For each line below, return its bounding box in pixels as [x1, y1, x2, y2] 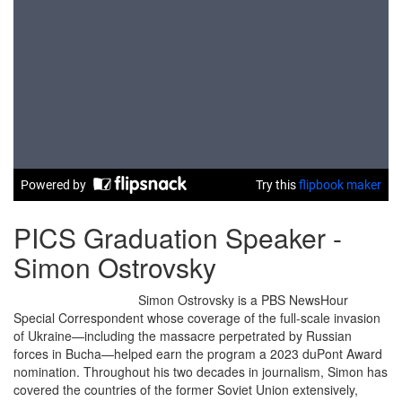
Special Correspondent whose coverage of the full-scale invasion [13, 309, 380, 327]
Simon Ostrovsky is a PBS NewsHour [138, 291, 349, 309]
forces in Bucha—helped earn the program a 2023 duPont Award [13, 345, 382, 363]
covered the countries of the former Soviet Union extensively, [13, 380, 358, 398]
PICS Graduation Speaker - [13, 218, 342, 257]
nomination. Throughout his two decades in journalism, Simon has [13, 363, 388, 380]
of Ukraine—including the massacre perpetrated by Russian [13, 327, 352, 345]
